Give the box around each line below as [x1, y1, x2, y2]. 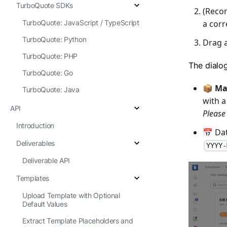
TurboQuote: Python [22, 35, 87, 44]
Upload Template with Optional [22, 191, 120, 200]
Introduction [16, 121, 55, 130]
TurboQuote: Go [22, 68, 73, 77]
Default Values [22, 200, 67, 208]
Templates [16, 173, 50, 182]
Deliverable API [22, 156, 70, 165]
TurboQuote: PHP [22, 52, 78, 60]
